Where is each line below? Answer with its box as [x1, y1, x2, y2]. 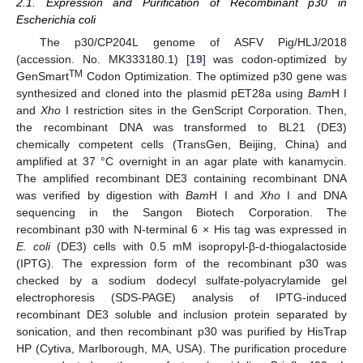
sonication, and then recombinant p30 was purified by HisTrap [16, 325, 347, 338]
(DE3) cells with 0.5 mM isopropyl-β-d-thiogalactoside [50, 240, 348, 253]
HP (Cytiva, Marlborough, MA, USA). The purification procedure [16, 342, 347, 355]
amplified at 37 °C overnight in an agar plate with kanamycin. [16, 155, 347, 168]
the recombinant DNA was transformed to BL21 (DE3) [16, 121, 347, 134]
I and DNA [280, 189, 348, 202]
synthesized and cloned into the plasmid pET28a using [16, 87, 308, 100]
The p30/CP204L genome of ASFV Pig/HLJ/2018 [39, 36, 347, 49]
